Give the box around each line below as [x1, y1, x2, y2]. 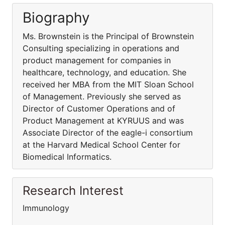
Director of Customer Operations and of [23, 103, 175, 114]
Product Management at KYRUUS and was [23, 116, 184, 126]
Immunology [23, 203, 69, 213]
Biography [23, 9, 90, 26]
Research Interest [23, 183, 124, 198]
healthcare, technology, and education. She [23, 67, 186, 77]
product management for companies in [23, 55, 171, 65]
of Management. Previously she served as [23, 91, 181, 101]
